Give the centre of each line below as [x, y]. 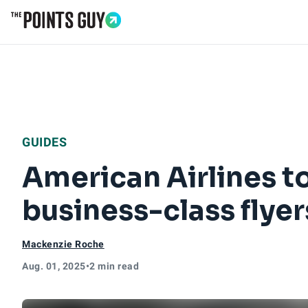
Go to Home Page [56, 35]
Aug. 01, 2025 [54, 266]
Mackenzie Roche [63, 244]
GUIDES [44, 142]
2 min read [114, 266]
